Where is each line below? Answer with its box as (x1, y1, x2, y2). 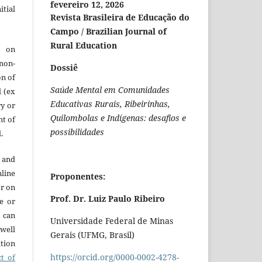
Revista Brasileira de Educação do (50, 12, 189, 23)
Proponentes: (50, 171, 105, 182)
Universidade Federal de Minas (50, 215, 173, 227)
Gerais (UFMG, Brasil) (50, 229, 135, 241)
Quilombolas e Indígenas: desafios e (50, 112, 186, 124)
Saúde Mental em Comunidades (50, 84, 170, 96)
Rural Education (50, 40, 117, 51)
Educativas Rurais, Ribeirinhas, (50, 98, 170, 110)
